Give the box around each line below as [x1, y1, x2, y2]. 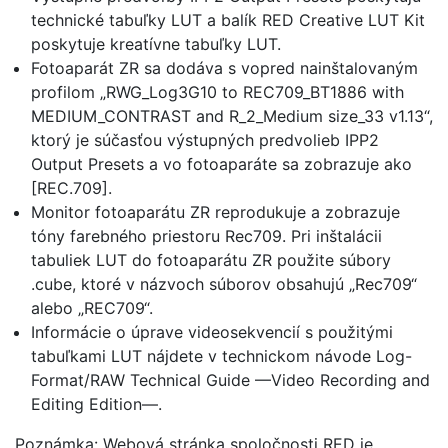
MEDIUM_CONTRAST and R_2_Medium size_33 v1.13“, [31, 106, 433, 126]
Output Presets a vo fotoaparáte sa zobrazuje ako [31, 154, 412, 174]
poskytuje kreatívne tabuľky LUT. [31, 34, 281, 54]
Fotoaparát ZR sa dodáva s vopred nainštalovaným [31, 58, 418, 78]
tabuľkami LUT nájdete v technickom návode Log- [31, 346, 412, 366]
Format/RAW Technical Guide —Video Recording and [31, 370, 430, 390]
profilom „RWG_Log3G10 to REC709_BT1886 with [31, 82, 404, 102]
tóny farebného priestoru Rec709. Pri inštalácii [31, 226, 382, 246]
